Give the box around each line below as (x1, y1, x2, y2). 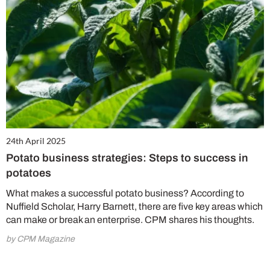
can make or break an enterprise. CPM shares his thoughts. (6, 215, 254, 225)
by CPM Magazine (6, 234, 75, 244)
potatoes (6, 167, 51, 180)
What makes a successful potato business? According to (6, 188, 244, 199)
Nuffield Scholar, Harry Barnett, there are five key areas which (6, 201, 263, 212)
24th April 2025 (6, 136, 66, 146)
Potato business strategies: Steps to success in (6, 152, 248, 165)
